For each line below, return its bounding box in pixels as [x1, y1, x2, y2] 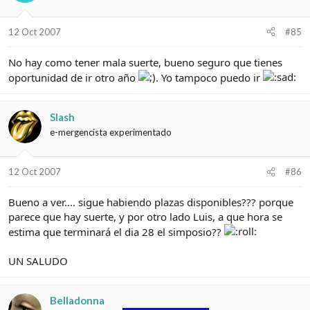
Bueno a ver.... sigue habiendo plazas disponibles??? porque [8, 195, 293, 210]
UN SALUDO [8, 254, 68, 268]
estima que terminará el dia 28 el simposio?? [8, 225, 224, 239]
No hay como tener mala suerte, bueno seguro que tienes [8, 55, 282, 69]
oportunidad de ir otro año [8, 70, 138, 84]
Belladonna [50, 294, 104, 307]
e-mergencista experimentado [50, 126, 172, 138]
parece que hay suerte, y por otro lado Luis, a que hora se [8, 210, 282, 224]
